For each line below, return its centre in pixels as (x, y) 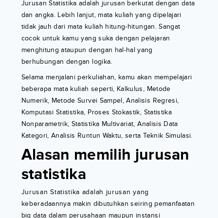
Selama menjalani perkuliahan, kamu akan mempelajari (107, 77)
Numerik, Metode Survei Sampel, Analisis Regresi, (100, 101)
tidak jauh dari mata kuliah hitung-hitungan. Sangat (101, 27)
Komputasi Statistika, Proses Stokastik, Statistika (97, 112)
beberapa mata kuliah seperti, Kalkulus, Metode (96, 89)
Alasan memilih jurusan (105, 155)
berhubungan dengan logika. (67, 62)
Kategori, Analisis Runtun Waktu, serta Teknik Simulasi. (107, 136)
